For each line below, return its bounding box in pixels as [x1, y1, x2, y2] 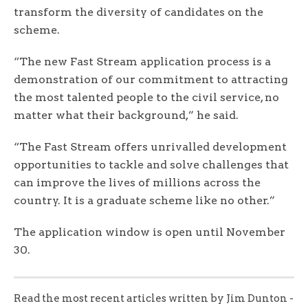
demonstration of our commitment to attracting [14, 72, 288, 86]
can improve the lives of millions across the [14, 175, 261, 189]
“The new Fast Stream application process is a [14, 54, 271, 68]
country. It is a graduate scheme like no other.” [14, 193, 275, 207]
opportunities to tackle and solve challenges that [14, 157, 289, 171]
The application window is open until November [14, 225, 285, 239]
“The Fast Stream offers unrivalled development [14, 140, 287, 153]
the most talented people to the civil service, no [14, 90, 279, 104]
